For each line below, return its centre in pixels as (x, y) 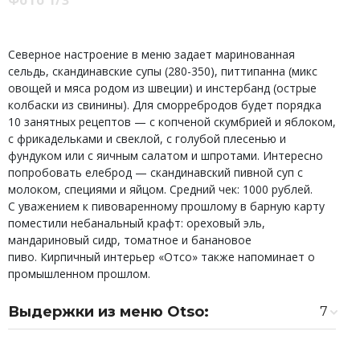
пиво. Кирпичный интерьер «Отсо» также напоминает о (162, 257)
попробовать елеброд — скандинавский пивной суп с (155, 172)
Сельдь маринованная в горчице (122, 337)
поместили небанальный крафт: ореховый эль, (137, 223)
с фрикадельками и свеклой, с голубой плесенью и (147, 139)
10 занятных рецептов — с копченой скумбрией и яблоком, (172, 122)
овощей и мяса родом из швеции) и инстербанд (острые (162, 88)
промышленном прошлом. (79, 274)
